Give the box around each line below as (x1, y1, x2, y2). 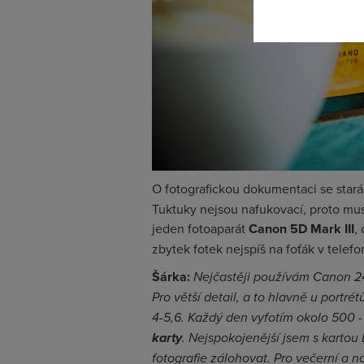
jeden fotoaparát (152, 219, 249, 237)
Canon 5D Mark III (249, 219, 354, 238)
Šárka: (152, 267, 190, 286)
